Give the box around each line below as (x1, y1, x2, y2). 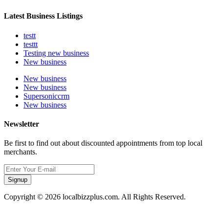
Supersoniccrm (23, 91, 69, 100)
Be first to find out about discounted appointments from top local (4, 139, 202, 148)
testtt (23, 40, 38, 48)
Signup (8, 176, 27, 184)
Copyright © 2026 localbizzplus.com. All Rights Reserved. (4, 193, 186, 201)
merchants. (4, 148, 37, 156)
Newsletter (4, 119, 39, 128)
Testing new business (23, 48, 89, 57)
